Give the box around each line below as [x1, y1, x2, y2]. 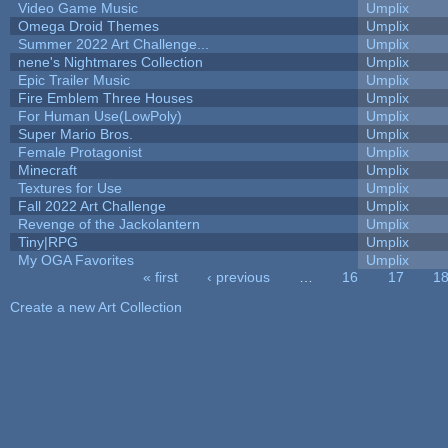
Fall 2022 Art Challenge [17, 197, 166, 214]
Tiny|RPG [17, 233, 78, 250]
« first [142, 268, 178, 285]
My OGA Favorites [17, 251, 134, 268]
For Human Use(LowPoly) [17, 107, 182, 124]
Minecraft [17, 161, 77, 178]
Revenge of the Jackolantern [17, 215, 200, 232]
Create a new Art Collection [9, 298, 182, 315]
